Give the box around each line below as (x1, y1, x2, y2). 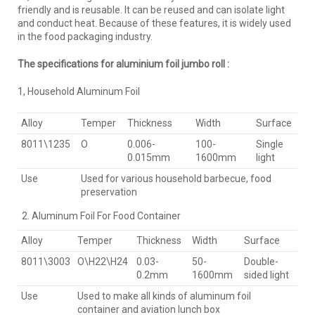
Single (256, 138, 283, 150)
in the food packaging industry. (18, 30, 153, 42)
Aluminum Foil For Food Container (32, 210, 181, 221)
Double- (244, 255, 278, 267)
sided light (244, 269, 289, 281)
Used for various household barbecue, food (81, 172, 271, 184)
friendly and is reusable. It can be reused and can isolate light (18, 4, 285, 15)
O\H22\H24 (77, 255, 128, 267)
